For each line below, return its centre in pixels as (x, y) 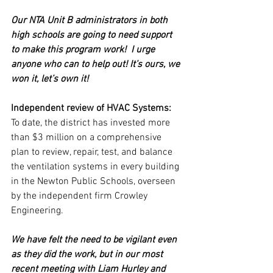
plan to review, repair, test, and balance (93, 152)
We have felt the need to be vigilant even (95, 240)
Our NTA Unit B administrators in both (90, 21)
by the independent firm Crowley (80, 196)
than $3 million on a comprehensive (87, 138)
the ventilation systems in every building (96, 167)
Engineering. (38, 211)
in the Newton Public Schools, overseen (94, 182)
